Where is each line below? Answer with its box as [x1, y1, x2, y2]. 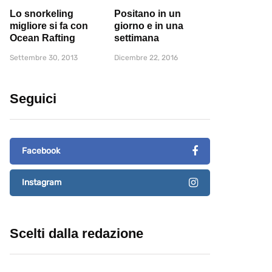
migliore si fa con [10, 21, 88, 32]
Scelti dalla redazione [10, 226, 143, 242]
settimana [114, 33, 159, 44]
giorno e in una [114, 21, 183, 32]
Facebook [22, 146, 60, 157]
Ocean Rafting [10, 33, 75, 44]
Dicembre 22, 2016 [114, 53, 178, 63]
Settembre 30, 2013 [10, 53, 78, 63]
